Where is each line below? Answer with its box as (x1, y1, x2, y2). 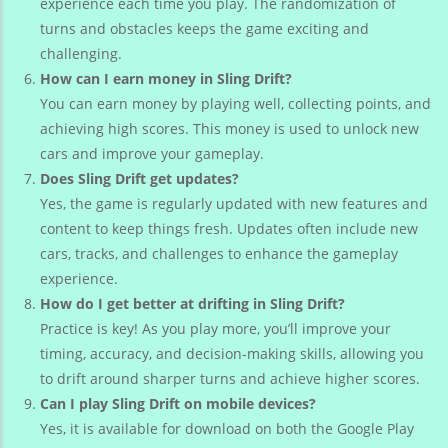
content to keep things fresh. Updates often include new (40, 219, 418, 239)
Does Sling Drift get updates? (40, 169, 239, 189)
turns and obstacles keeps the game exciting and (40, 19, 369, 39)
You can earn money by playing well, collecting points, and (40, 94, 431, 114)
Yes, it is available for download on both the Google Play (40, 419, 414, 439)
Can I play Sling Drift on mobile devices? (40, 394, 316, 414)
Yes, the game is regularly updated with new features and (40, 194, 428, 214)
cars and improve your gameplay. (40, 144, 264, 164)
